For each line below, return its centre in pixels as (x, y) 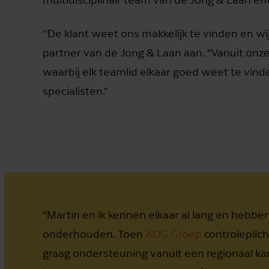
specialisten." (75, 91)
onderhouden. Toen (94, 234)
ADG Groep (175, 234)
